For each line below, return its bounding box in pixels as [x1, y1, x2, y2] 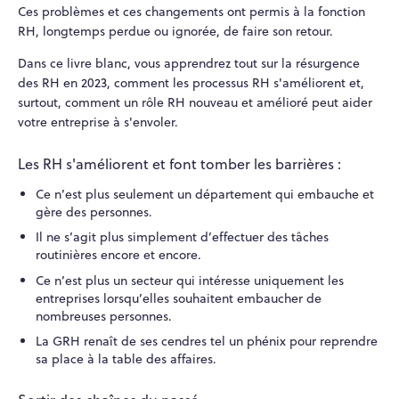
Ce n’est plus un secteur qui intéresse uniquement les [35, 271, 344, 289]
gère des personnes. [35, 202, 152, 221]
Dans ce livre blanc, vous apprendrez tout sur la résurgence [18, 54, 360, 73]
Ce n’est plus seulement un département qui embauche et [35, 184, 374, 203]
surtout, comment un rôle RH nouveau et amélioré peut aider [18, 94, 372, 112]
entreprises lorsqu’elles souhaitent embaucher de [35, 289, 322, 307]
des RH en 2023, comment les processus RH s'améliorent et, [18, 74, 364, 93]
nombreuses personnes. [35, 306, 172, 325]
